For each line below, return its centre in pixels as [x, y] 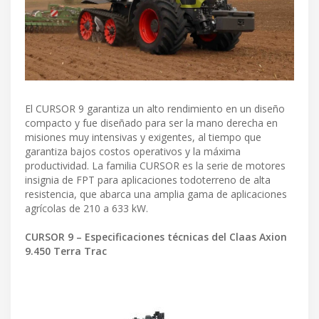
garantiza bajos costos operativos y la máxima [133, 152]
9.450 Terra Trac [66, 251]
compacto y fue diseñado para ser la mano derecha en [151, 123]
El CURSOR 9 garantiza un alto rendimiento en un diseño [155, 109]
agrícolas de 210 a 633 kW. [87, 209]
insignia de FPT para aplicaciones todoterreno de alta [148, 180]
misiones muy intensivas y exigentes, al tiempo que [143, 137]
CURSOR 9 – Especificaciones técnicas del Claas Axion [156, 237]
